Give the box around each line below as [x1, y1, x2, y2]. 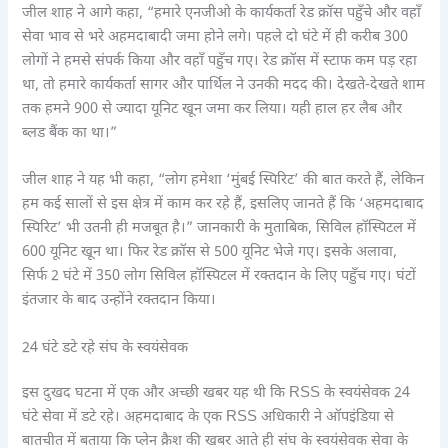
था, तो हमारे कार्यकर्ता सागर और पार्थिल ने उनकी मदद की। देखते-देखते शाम [22, 75, 426, 95]
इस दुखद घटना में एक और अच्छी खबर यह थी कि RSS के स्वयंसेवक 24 [22, 384, 411, 404]
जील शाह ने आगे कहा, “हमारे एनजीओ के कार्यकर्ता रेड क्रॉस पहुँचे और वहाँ [22, 3, 422, 23]
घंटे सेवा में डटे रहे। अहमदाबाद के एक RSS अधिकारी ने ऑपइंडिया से [22, 408, 395, 428]
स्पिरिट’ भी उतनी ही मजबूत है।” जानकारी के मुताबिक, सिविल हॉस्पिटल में [22, 219, 417, 239]
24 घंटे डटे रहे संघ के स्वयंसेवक [22, 338, 189, 358]
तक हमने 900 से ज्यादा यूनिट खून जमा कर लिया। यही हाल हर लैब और [22, 99, 403, 119]
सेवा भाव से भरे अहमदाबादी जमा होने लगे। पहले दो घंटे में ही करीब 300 [22, 27, 409, 47]
